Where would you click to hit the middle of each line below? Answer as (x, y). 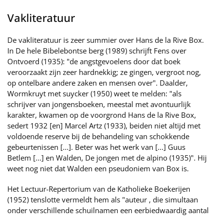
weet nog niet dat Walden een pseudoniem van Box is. (98, 168)
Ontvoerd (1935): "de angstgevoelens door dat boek (94, 61)
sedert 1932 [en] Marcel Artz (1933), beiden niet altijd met (104, 126)
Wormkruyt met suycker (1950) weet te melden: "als (94, 93)
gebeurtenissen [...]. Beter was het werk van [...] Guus (96, 147)
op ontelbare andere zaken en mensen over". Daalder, (98, 83)
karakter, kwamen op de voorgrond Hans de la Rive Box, (102, 115)
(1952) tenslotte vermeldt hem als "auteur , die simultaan (103, 200)
